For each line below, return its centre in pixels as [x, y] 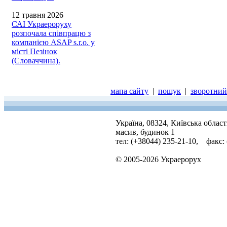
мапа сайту [129, 91]
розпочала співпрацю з [51, 33]
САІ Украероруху [42, 24]
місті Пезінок [34, 51]
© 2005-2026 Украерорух [158, 159]
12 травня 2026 [37, 15]
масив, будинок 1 [145, 132]
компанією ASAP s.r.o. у [53, 42]
